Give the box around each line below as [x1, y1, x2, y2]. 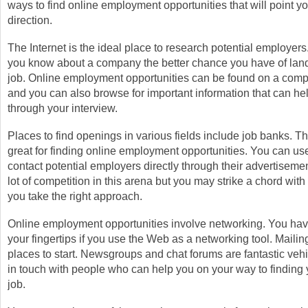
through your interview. [8, 102, 118, 114]
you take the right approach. [8, 190, 142, 202]
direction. [8, 14, 52, 26]
